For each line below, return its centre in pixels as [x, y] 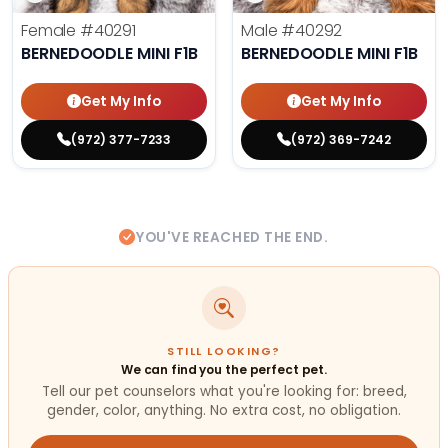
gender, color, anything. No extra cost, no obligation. [224, 411]
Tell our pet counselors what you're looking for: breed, [224, 392]
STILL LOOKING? [224, 351]
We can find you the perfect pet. [224, 369]
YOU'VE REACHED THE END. [232, 238]
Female [50, 31]
